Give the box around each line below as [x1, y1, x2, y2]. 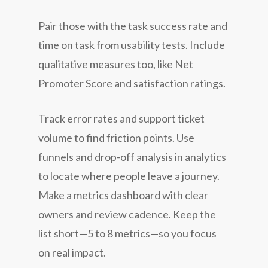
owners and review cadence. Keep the [38, 207, 216, 221]
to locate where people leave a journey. [38, 169, 220, 182]
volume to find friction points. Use [38, 130, 194, 144]
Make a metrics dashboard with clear [38, 188, 208, 202]
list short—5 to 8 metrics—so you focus [38, 226, 217, 240]
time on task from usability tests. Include [38, 38, 225, 51]
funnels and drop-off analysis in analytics [38, 150, 226, 163]
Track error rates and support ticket [38, 111, 205, 125]
